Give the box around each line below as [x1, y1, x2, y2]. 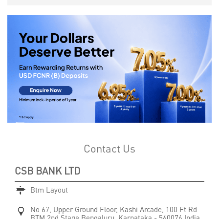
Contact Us [84, 141, 135, 155]
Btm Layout [30, 184, 68, 195]
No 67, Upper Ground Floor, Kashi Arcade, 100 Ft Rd [30, 204, 197, 214]
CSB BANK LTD [15, 164, 80, 177]
